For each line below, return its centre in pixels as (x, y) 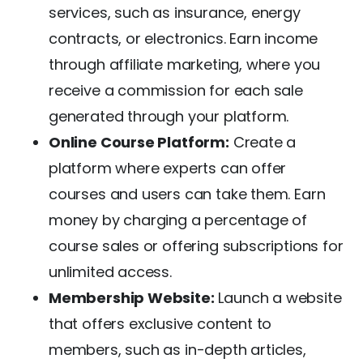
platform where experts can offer (168, 168)
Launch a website (278, 297)
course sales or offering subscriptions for (196, 246)
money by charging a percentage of (178, 220)
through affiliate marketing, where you (185, 64)
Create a (263, 142)
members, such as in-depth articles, (177, 349)
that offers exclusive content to (160, 323)
